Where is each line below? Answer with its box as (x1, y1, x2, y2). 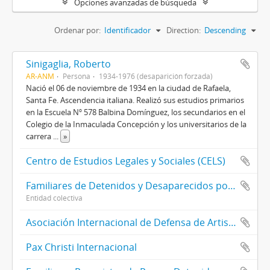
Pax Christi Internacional (26, 240, 137, 254)
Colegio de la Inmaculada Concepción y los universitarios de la (26, 119, 246, 130)
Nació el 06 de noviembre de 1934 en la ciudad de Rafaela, (26, 83, 231, 94)
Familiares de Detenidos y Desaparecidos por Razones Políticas (228, 179, 236, 193)
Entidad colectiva (26, 193, 83, 203)
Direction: (166, 25, 201, 36)
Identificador (104, 25, 151, 36)
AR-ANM (26, 71, 54, 81)
